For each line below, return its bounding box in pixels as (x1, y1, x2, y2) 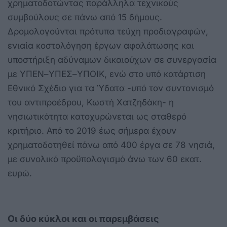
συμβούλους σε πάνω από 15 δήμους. (8, 12, 162, 22)
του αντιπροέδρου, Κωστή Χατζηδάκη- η (8, 97, 174, 107)
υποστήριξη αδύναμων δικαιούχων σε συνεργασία (8, 54, 216, 65)
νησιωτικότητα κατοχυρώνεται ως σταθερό (8, 111, 186, 122)
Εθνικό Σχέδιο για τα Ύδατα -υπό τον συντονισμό (8, 83, 214, 93)
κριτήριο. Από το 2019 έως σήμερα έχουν (8, 125, 176, 136)
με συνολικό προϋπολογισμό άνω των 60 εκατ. (8, 154, 202, 164)
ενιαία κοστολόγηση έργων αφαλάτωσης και (8, 40, 194, 51)
